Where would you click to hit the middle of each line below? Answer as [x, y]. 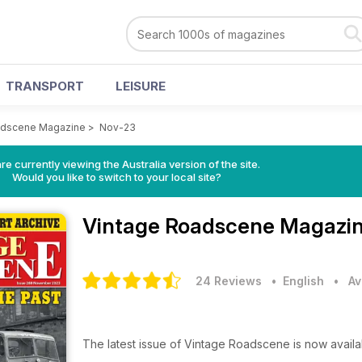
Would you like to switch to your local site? [116, 177]
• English [295, 281]
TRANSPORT [45, 86]
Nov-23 [118, 127]
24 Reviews [229, 281]
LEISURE [141, 86]
